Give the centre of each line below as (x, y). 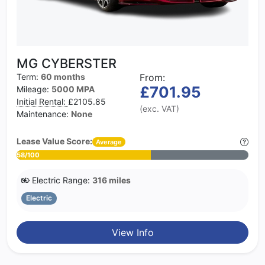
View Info (132, 232)
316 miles (112, 180)
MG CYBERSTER (67, 64)
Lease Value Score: (54, 141)
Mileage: (34, 89)
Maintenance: (44, 114)
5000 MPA (73, 89)
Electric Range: (61, 180)
